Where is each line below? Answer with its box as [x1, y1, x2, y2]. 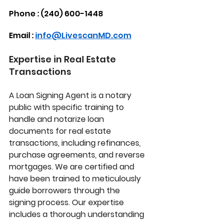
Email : [9, 30, 35, 42]
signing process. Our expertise [9, 197, 126, 209]
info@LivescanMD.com [35, 30, 131, 42]
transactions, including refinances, [9, 137, 143, 149]
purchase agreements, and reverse [9, 149, 147, 161]
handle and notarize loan [9, 113, 106, 125]
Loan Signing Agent [16, 90, 89, 102]
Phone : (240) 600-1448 [9, 8, 103, 20]
